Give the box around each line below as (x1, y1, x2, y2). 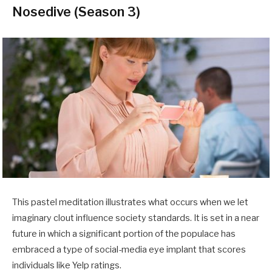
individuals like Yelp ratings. (12, 259, 123, 271)
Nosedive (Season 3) (12, 4, 140, 20)
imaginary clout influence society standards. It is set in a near (12, 212, 259, 223)
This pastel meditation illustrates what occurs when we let (12, 196, 248, 208)
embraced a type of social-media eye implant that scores (12, 243, 246, 255)
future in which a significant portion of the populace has (12, 228, 236, 239)
